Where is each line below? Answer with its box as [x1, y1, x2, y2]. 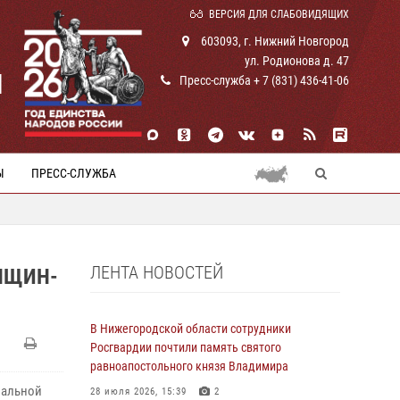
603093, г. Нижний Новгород [198, 34, 349, 48]
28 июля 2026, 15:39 [90, 386, 187, 397]
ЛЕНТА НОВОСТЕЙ [90, 262, 223, 283]
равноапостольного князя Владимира [90, 359, 288, 373]
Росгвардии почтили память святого [90, 340, 281, 354]
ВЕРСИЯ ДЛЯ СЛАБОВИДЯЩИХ [209, 8, 349, 21]
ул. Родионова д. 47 [245, 54, 349, 68]
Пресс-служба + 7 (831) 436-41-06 [179, 73, 349, 87]
